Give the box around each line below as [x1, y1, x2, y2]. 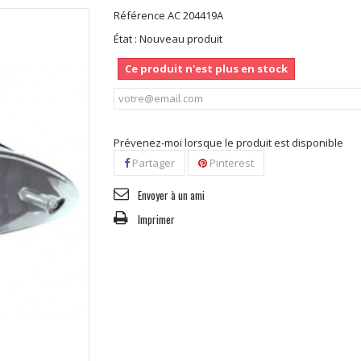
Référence [113, 7, 165, 23]
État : [113, 31, 137, 46]
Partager [129, 155, 175, 170]
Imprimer [137, 210, 175, 227]
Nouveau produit [139, 31, 222, 46]
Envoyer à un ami [137, 186, 205, 203]
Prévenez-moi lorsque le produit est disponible [113, 135, 343, 150]
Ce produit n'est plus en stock [124, 60, 288, 76]
